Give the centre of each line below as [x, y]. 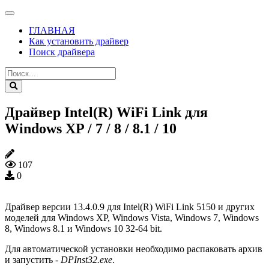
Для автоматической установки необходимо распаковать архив [134, 249]
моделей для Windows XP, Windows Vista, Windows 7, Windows [132, 217]
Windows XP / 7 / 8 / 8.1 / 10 [91, 128]
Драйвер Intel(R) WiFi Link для [106, 112]
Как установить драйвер [79, 41]
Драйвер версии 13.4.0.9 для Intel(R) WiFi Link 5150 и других [130, 207]
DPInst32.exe [86, 259]
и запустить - [33, 259]
